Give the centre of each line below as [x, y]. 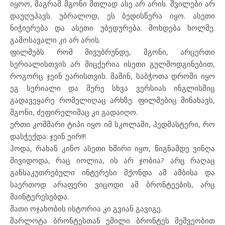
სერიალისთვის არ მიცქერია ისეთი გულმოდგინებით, [113, 64]
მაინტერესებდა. [39, 196]
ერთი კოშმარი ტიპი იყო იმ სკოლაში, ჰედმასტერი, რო [113, 124]
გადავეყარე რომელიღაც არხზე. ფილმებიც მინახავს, [113, 100]
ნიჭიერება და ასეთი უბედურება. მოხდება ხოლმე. [113, 27]
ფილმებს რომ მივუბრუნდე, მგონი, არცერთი [113, 51]
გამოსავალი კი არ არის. [55, 39]
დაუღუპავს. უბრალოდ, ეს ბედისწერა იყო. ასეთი [113, 15]
